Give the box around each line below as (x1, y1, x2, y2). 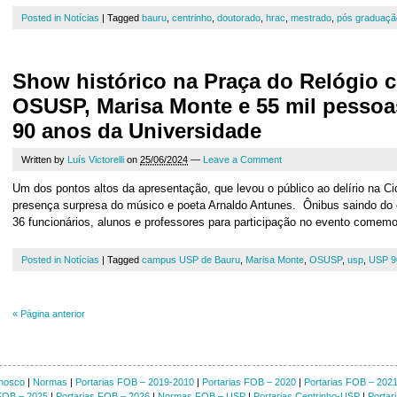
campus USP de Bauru (142, 254, 240, 265)
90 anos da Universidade (12, 119, 261, 143)
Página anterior (18, 308, 85, 319)
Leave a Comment (203, 154, 282, 165)
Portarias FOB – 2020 (201, 377, 296, 387)
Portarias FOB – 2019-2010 (74, 377, 194, 387)
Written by (21, 154, 67, 165)
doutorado (217, 12, 261, 23)
